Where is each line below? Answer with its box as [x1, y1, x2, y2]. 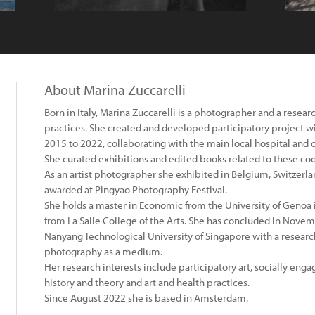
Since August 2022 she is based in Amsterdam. [44, 291, 248, 304]
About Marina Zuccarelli [44, 81, 186, 98]
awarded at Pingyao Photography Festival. [44, 183, 227, 196]
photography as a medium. [44, 245, 162, 258]
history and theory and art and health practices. [44, 276, 250, 289]
